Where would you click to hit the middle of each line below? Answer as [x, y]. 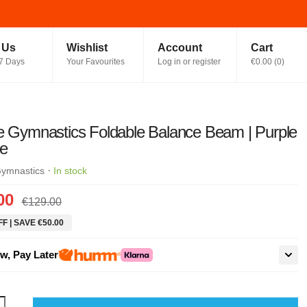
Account [180, 48]
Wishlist [87, 48]
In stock [70, 171]
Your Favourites [95, 62]
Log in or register [189, 62]
